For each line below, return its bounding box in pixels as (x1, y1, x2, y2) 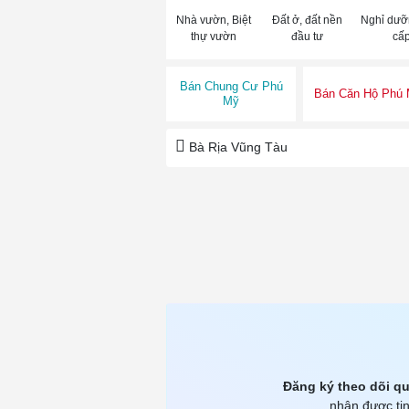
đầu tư (291, 30, 323, 44)
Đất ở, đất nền (272, 14, 342, 27)
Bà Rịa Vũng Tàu (185, 140, 288, 155)
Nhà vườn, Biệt (175, 14, 251, 27)
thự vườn (190, 30, 236, 44)
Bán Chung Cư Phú (179, 79, 283, 94)
